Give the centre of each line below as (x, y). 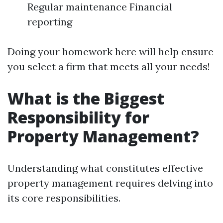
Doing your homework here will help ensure (111, 52)
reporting (50, 22)
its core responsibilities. (64, 198)
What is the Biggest (86, 98)
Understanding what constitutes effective (105, 168)
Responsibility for (78, 117)
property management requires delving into (110, 183)
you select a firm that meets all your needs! (109, 66)
